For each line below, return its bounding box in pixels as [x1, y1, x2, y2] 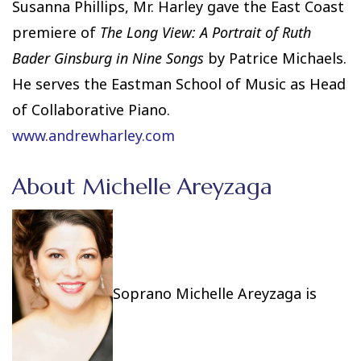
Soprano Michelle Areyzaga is [113, 284, 317, 304]
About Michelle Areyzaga [12, 172, 272, 201]
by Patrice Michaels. [204, 48, 346, 68]
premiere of [12, 23, 100, 43]
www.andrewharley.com [12, 126, 175, 146]
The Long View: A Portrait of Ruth [100, 23, 311, 43]
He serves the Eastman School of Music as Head [12, 74, 346, 94]
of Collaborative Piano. [12, 100, 170, 120]
